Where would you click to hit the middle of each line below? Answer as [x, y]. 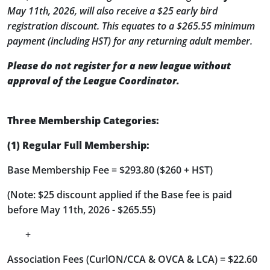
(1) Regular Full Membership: [78, 145]
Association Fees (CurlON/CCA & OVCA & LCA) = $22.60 [132, 259]
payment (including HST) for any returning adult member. [130, 41]
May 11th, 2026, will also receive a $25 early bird [112, 11]
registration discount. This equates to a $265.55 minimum [131, 26]
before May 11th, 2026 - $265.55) [81, 210]
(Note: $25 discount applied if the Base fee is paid [120, 195]
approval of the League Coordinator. [93, 81]
